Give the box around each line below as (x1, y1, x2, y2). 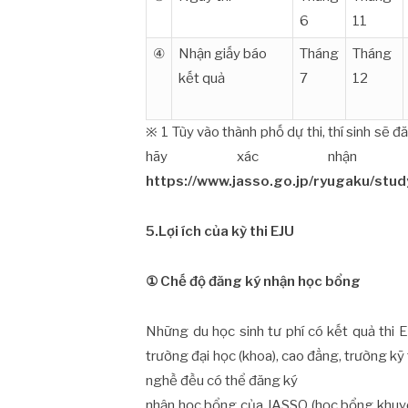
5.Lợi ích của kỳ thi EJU (146, 222, 295, 240)
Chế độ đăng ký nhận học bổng (158, 272, 362, 290)
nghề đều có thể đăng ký (146, 372, 299, 389)
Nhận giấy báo (178, 46, 268, 63)
